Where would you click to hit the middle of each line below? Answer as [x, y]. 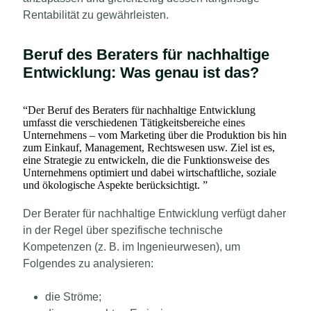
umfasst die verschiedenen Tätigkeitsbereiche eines [134, 122]
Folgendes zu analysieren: [88, 263]
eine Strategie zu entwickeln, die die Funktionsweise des [146, 160]
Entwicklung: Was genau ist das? [141, 72]
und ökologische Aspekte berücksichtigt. [113, 185]
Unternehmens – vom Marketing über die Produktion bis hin [155, 135]
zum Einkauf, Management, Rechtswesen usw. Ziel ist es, [149, 147]
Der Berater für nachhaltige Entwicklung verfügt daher [154, 213]
